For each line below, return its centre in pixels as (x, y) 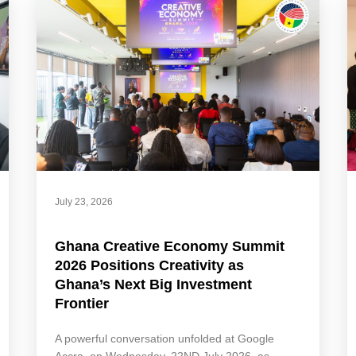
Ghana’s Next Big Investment (153, 285)
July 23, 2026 (83, 202)
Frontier (81, 304)
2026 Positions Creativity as (149, 266)
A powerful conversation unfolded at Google (164, 339)
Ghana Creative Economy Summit (169, 247)
